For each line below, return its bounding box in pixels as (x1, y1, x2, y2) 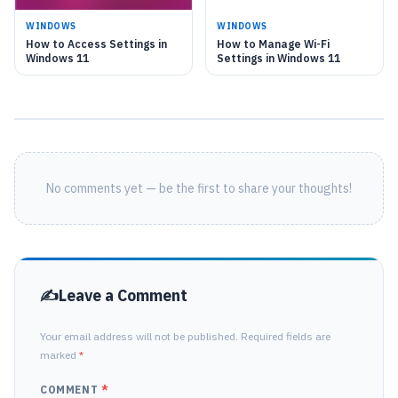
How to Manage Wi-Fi (217, 37, 330, 52)
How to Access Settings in (26, 37, 167, 52)
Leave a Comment (59, 285, 187, 306)
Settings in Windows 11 (217, 52, 340, 66)
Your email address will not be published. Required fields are (40, 330, 330, 344)
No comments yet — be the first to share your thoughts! (46, 180, 352, 197)
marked (40, 348, 79, 362)
